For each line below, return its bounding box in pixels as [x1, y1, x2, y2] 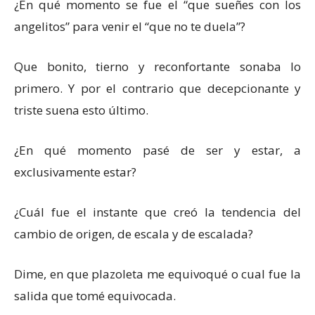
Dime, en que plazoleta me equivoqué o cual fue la [14, 266, 301, 282]
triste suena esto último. [14, 102, 148, 118]
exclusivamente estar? [14, 164, 136, 180]
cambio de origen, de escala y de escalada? [14, 226, 253, 242]
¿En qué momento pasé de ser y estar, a [14, 142, 301, 158]
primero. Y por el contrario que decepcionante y [14, 80, 301, 96]
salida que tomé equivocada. [14, 288, 176, 304]
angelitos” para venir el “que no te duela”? [14, 18, 245, 34]
